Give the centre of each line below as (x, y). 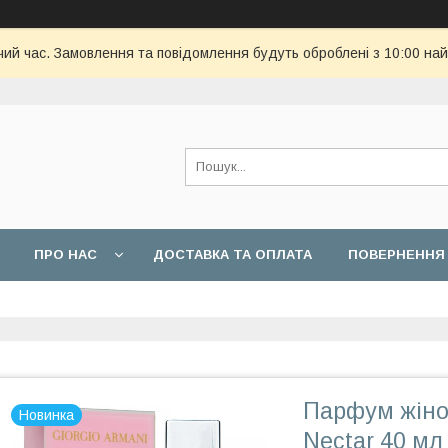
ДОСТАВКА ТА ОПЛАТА (232, 254)
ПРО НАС (65, 254)
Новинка (46, 415)
